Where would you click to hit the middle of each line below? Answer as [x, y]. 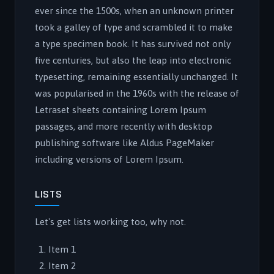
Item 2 [62, 266]
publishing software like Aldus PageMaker [124, 143]
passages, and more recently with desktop [124, 126]
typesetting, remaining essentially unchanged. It [136, 77]
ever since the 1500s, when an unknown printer [134, 11]
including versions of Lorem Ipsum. [109, 159]
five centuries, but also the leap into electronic [133, 60]
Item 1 [62, 249]
